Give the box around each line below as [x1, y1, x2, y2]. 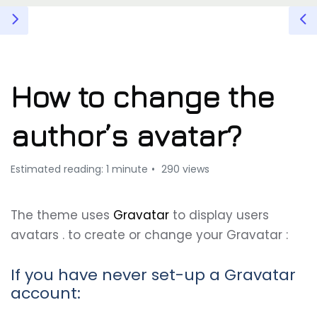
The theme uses [11, 207, 113, 224]
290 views [158, 162, 209, 176]
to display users [169, 207, 269, 224]
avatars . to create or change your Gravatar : [11, 226, 288, 243]
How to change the [11, 79, 275, 114]
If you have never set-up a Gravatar [11, 264, 296, 286]
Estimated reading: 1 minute [11, 162, 148, 176]
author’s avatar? [11, 117, 242, 153]
